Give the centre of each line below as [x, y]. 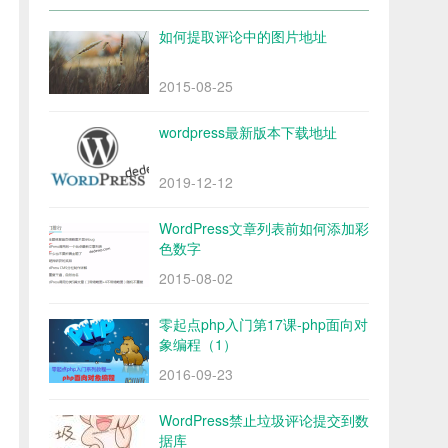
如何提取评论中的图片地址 [243, 36]
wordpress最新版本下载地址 [248, 132]
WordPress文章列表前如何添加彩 [264, 228]
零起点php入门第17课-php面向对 [263, 324]
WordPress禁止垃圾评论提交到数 [264, 420]
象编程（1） [198, 344]
